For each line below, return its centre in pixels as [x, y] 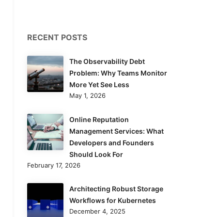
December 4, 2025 [97, 211]
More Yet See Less [99, 85]
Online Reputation [99, 119]
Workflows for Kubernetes [113, 200]
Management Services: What [116, 131]
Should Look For [96, 154]
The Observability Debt [107, 61]
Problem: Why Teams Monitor [118, 73]
